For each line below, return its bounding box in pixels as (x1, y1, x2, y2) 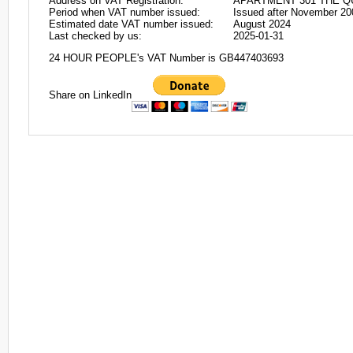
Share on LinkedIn (49, 88, 132, 101)
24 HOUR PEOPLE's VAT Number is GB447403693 (49, 52, 284, 65)
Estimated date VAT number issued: (49, 18, 214, 30)
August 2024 (233, 18, 291, 30)
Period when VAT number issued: (49, 6, 200, 18)
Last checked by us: (49, 30, 142, 42)
